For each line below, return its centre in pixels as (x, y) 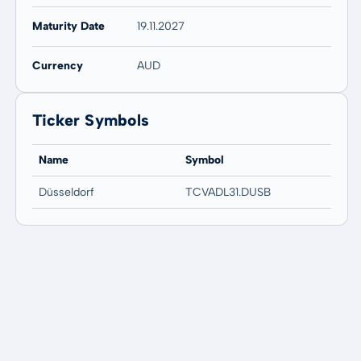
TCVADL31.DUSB (228, 192)
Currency (57, 66)
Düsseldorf (66, 192)
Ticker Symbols (91, 120)
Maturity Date (68, 26)
